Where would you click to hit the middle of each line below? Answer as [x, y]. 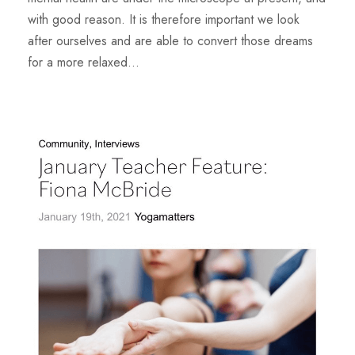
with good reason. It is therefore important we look [164, 19]
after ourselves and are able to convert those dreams [170, 40]
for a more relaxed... [84, 62]
